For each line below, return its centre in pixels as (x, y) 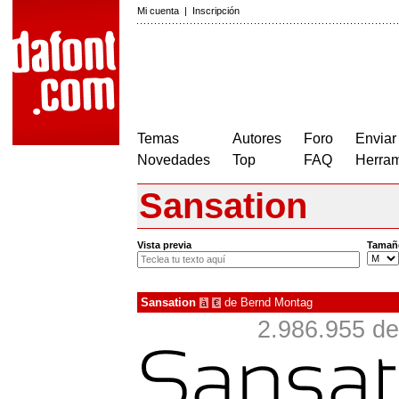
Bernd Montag (277, 303)
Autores (257, 138)
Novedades (174, 160)
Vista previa (164, 245)
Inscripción (216, 11)
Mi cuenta (158, 11)
